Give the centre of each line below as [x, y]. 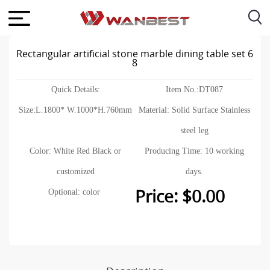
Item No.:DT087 [195, 89]
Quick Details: [75, 89]
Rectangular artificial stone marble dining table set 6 [135, 55]
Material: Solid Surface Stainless [195, 110]
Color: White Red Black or [76, 151]
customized [75, 171]
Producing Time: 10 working [195, 151]
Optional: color [76, 192]
